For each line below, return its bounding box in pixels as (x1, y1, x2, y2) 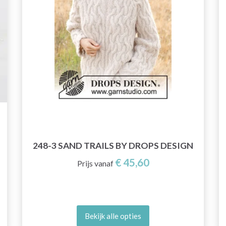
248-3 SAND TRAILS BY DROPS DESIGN (33, 140, 193, 151)
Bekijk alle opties (85, 211, 141, 220)
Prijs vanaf (77, 158, 114, 168)
